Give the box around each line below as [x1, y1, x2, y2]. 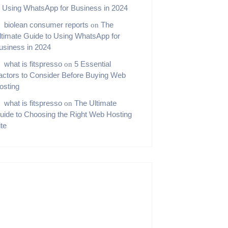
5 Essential [74, 60, 111, 68]
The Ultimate [74, 99, 117, 107]
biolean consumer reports [4, 20, 89, 29]
